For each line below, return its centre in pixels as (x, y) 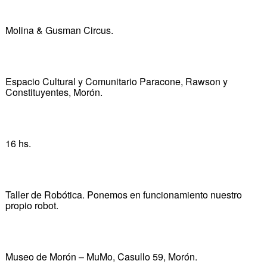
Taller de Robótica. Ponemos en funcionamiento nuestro (123, 194)
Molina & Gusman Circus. (59, 30)
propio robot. (32, 205)
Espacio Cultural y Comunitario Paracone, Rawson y (116, 81)
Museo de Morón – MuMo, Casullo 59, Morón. (101, 256)
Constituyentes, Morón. (54, 92)
